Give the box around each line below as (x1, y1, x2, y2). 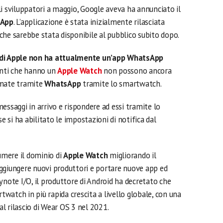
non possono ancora (102, 65, 172, 76)
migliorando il (108, 150, 156, 161)
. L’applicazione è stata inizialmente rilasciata (13, 16, 165, 27)
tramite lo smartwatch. (83, 78, 162, 89)
